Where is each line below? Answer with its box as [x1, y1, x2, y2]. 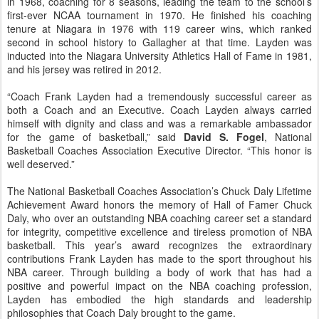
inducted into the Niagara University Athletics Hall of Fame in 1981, [7, 48, 312, 63]
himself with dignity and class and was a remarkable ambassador [7, 116, 312, 130]
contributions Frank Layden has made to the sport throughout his [7, 251, 312, 266]
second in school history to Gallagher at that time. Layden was [7, 35, 312, 49]
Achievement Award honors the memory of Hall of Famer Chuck [7, 197, 312, 211]
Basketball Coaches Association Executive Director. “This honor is [7, 143, 312, 157]
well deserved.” [7, 157, 75, 171]
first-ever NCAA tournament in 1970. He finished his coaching [7, 8, 312, 22]
